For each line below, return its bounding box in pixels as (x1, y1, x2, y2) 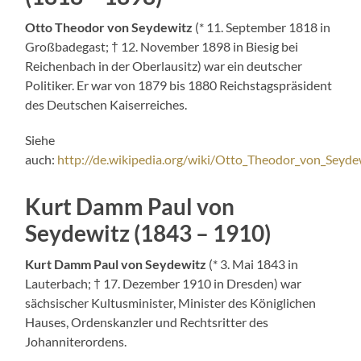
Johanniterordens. (25, 333, 127, 349)
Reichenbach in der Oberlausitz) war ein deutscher (25, 57, 303, 73)
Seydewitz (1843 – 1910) (25, 218, 272, 247)
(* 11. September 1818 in (193, 19, 331, 35)
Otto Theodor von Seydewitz (25, 19, 193, 35)
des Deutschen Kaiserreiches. (25, 96, 188, 112)
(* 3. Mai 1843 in (206, 255, 299, 272)
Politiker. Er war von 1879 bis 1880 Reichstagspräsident (25, 77, 333, 93)
